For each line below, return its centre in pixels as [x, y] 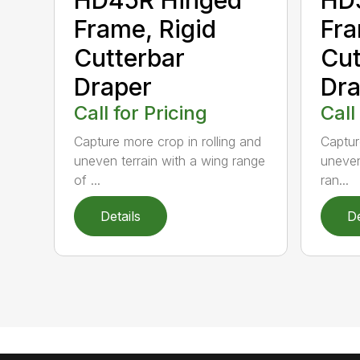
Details [121, 216]
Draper [113, 86]
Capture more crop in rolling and [168, 141]
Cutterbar [130, 57]
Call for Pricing [141, 112]
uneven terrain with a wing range [170, 160]
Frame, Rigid [145, 29]
